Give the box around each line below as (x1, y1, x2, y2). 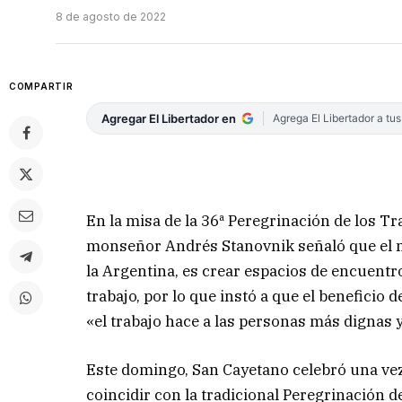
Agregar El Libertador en (101, 111, 237, 127)
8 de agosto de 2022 (56, 10, 166, 24)
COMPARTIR (9, 81, 74, 92)
